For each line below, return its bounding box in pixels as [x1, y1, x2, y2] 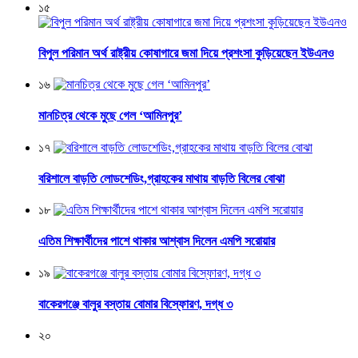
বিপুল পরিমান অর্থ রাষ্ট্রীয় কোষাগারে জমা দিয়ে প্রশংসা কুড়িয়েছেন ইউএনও [38, 46, 334, 60]
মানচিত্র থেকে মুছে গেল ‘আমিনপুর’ [38, 109, 182, 123]
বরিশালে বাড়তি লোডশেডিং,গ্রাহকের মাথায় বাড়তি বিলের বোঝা [38, 171, 284, 185]
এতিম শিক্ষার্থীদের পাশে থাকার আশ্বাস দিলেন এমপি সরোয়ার [38, 234, 275, 249]
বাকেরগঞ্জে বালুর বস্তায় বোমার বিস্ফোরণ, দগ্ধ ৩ [38, 296, 233, 311]
